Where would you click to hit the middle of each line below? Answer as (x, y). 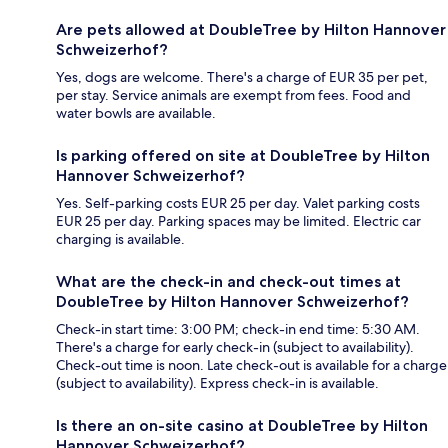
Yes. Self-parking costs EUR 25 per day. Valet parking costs (238, 202)
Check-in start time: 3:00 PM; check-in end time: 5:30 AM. (238, 328)
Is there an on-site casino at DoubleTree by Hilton (242, 425)
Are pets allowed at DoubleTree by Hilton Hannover (251, 29)
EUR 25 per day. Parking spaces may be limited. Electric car (238, 220)
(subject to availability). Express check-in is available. (217, 382)
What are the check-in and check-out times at (228, 281)
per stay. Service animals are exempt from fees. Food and (233, 94)
